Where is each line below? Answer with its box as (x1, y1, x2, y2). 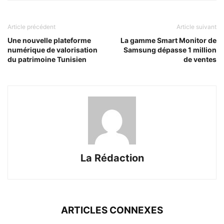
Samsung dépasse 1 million (123, 45, 216, 54)
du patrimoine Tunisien (7, 54, 86, 63)
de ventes (183, 54, 216, 63)
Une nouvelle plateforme (7, 35, 91, 44)
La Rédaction (80, 151, 144, 164)
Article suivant (176, 22, 216, 30)
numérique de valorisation (7, 45, 97, 54)
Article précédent (7, 22, 55, 30)
